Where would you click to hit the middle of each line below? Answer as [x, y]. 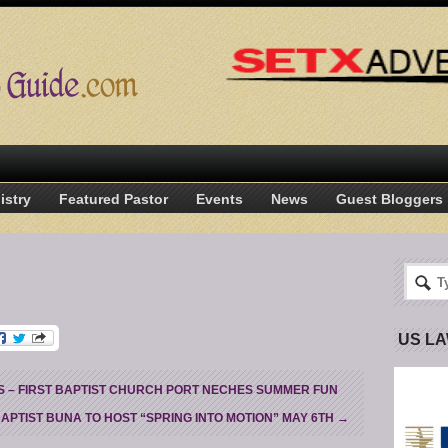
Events [219, 199]
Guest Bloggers [389, 199]
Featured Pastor [113, 199]
